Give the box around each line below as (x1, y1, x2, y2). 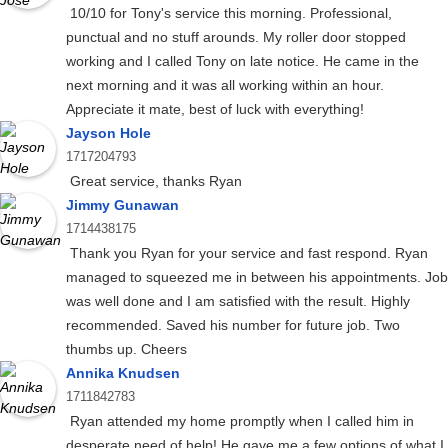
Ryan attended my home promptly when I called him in (66, 413, 414, 430)
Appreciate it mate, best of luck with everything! (66, 101, 364, 118)
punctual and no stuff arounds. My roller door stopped (66, 29, 406, 46)
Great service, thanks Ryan (66, 173, 242, 190)
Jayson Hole (66, 125, 151, 142)
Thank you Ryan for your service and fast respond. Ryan (66, 245, 428, 262)
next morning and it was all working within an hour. (66, 77, 384, 94)
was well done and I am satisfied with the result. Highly (66, 293, 410, 310)
